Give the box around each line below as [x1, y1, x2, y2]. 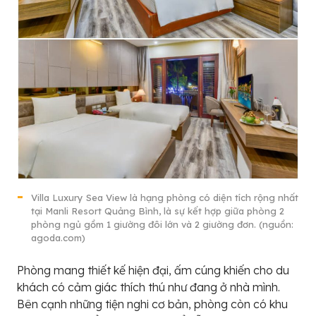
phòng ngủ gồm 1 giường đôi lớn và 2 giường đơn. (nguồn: [31, 218, 293, 230]
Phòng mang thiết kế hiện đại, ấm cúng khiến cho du [17, 262, 289, 277]
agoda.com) [31, 231, 85, 243]
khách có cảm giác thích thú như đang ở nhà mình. [17, 279, 280, 294]
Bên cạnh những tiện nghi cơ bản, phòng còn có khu [17, 296, 288, 311]
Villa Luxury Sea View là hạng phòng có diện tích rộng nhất [31, 191, 298, 203]
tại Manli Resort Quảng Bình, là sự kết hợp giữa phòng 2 [31, 205, 284, 217]
